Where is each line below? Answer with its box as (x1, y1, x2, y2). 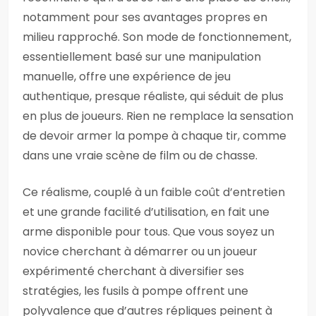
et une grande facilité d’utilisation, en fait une (23, 204, 269, 220)
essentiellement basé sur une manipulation (23, 49, 261, 65)
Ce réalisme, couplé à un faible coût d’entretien (23, 184, 285, 200)
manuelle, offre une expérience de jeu (23, 68, 231, 85)
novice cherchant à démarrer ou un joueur (23, 243, 257, 260)
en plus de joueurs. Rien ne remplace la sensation (23, 108, 293, 124)
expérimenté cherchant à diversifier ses (23, 263, 244, 279)
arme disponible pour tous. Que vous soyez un (23, 224, 274, 240)
